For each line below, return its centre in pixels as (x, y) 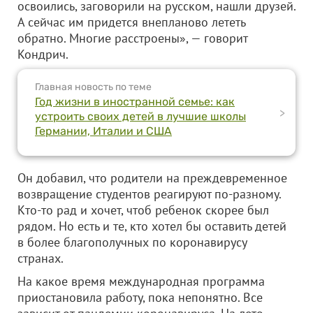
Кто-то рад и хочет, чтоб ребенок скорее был (143, 210)
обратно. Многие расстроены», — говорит (132, 38)
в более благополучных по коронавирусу (132, 242)
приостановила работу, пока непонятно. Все (140, 297)
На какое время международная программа (141, 281)
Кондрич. (43, 54)
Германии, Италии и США (103, 131)
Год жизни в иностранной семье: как (135, 102)
